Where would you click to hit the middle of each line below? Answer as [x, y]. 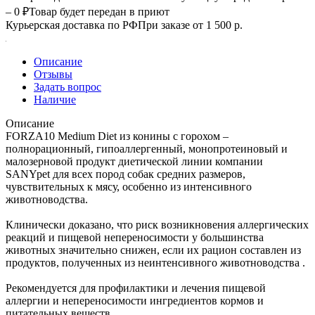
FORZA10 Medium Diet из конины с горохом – [117, 136]
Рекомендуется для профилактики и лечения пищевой [136, 288]
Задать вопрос [67, 86]
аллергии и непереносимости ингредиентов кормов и [135, 300]
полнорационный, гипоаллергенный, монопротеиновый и [147, 148]
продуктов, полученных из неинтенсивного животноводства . [155, 262]
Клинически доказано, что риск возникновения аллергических [157, 224]
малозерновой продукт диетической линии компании [134, 161]
